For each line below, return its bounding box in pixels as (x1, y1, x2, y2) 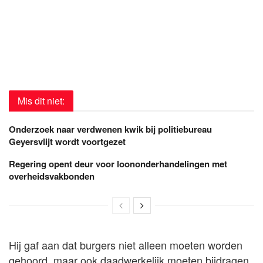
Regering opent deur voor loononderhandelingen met (9, 157, 227, 170)
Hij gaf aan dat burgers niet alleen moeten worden (9, 237, 242, 252)
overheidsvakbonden (9, 169, 95, 183)
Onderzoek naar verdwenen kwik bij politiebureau (9, 122, 212, 136)
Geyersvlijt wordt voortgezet (9, 134, 126, 148)
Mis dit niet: (18, 93, 65, 107)
